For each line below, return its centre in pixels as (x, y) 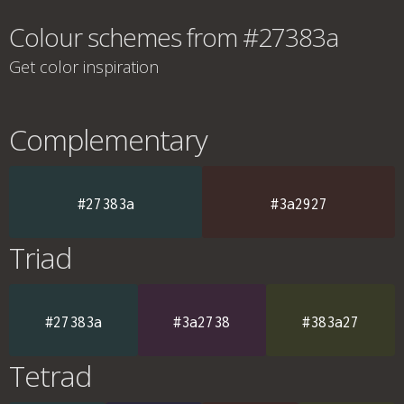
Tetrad (50, 376)
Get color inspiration (84, 67)
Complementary (108, 139)
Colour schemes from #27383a (174, 37)
